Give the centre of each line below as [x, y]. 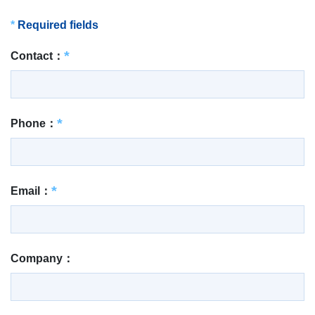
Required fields [58, 25]
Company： [42, 258]
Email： [31, 191]
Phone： [34, 123]
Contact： [37, 56]
